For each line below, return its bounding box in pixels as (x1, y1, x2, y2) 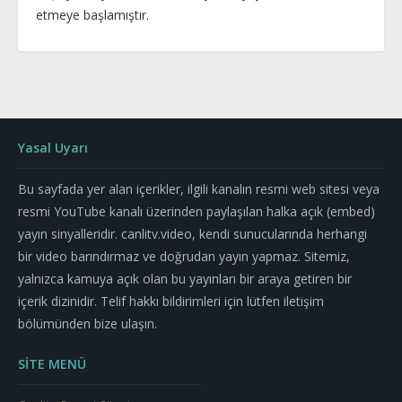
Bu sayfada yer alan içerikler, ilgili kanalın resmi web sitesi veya (18, 180, 380, 197)
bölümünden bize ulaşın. (18, 315, 157, 332)
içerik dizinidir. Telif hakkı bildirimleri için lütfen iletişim (18, 293, 324, 310)
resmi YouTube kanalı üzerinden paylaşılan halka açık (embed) (18, 203, 375, 220)
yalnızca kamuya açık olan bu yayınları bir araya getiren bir (18, 270, 352, 287)
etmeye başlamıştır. (36, 6, 149, 23)
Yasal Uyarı (18, 139, 88, 156)
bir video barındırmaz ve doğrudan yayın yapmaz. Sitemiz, (18, 248, 350, 265)
